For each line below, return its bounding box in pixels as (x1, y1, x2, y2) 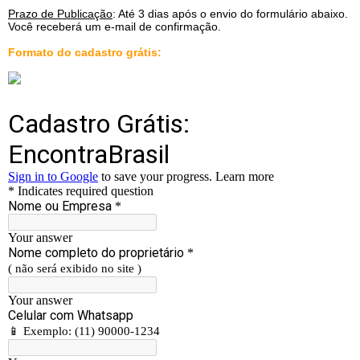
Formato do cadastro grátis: (8, 46, 162, 59)
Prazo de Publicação (8, 7, 112, 21)
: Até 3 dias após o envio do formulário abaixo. (112, 7, 348, 21)
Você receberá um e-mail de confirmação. (8, 20, 221, 34)
